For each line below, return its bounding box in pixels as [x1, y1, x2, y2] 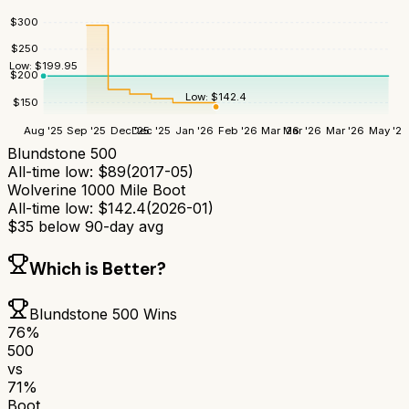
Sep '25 [67, 123, 107, 137]
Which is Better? [29, 257, 166, 280]
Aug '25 [24, 123, 64, 137]
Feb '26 [217, 123, 257, 137]
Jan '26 [174, 123, 214, 137]
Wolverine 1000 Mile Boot [7, 181, 185, 200]
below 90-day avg [34, 217, 163, 236]
